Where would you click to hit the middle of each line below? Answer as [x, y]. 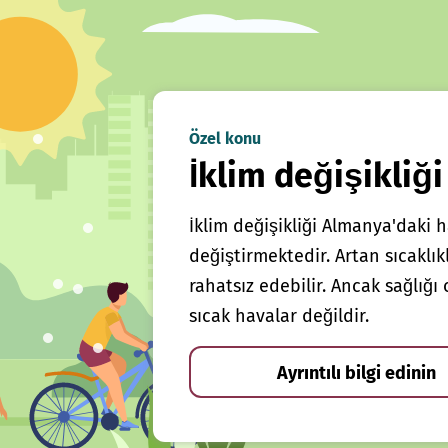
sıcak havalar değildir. [278, 315]
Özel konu [224, 138]
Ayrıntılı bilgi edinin [357, 372]
